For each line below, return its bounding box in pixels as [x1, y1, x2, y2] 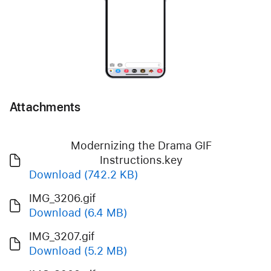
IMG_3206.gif [29, 191, 96, 204]
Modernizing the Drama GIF [70, 139, 212, 152]
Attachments [10, 99, 81, 114]
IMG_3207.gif [29, 229, 95, 243]
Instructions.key [99, 153, 183, 166]
